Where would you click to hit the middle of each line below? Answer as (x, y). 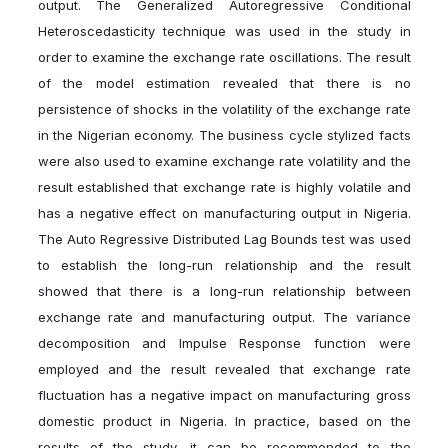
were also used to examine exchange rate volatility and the (224, 161)
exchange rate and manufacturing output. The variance (224, 317)
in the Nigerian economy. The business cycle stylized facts (224, 135)
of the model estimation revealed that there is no (224, 83)
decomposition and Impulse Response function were (224, 343)
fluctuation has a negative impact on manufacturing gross (224, 395)
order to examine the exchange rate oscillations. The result (224, 57)
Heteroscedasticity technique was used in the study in (224, 31)
